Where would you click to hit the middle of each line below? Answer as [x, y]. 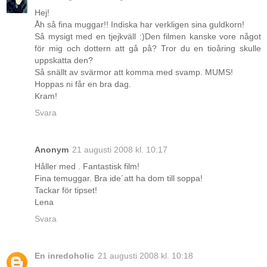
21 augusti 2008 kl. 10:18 [145, 255]
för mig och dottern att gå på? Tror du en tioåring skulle [148, 48]
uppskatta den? [64, 60]
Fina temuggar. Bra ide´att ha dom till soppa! [119, 178]
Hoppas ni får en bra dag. [83, 84]
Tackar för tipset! [66, 190]
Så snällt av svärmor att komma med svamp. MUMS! [134, 72]
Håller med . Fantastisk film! [87, 166]
